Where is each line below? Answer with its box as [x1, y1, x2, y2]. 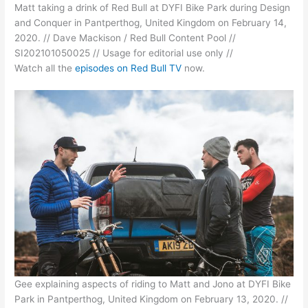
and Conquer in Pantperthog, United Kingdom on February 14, [14, 16, 287, 28]
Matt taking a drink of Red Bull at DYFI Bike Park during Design [14, 1, 291, 13]
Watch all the [14, 62, 76, 74]
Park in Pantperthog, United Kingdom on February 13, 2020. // [14, 294, 289, 305]
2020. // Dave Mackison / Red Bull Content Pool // [14, 32, 236, 43]
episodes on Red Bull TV [75, 62, 182, 74]
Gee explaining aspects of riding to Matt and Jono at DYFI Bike [14, 278, 291, 290]
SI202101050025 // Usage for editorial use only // [14, 47, 234, 58]
